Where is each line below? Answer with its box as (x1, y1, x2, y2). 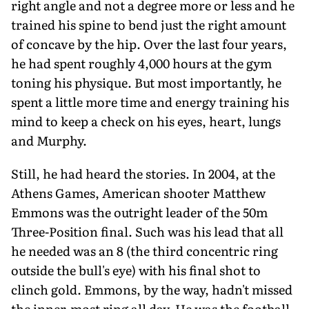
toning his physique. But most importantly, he (11, 72, 281, 92)
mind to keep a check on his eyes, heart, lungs (11, 111, 281, 130)
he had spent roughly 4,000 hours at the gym (11, 53, 272, 72)
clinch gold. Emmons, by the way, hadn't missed (11, 279, 292, 299)
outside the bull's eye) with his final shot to (11, 260, 261, 279)
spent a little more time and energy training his (11, 92, 289, 111)
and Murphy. (11, 130, 87, 150)
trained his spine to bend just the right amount (11, 14, 286, 34)
